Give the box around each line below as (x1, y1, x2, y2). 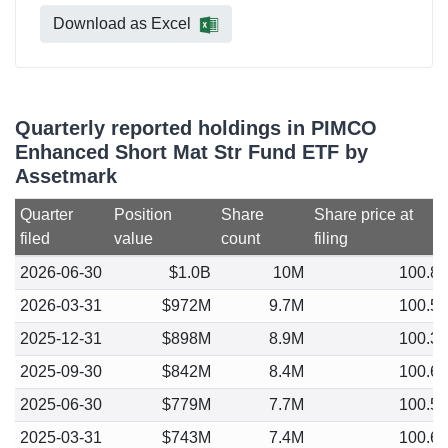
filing (313, 230, 348, 247)
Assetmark (15, 165, 117, 187)
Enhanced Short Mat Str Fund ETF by (15, 141, 368, 163)
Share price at (313, 206, 413, 223)
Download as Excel (53, 15, 191, 32)
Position (113, 206, 172, 223)
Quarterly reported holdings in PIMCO (15, 117, 377, 139)
